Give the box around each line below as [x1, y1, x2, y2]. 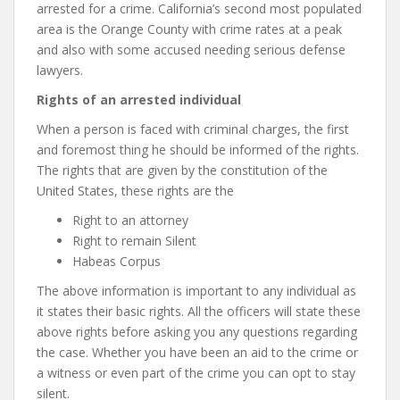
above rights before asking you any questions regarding [37, 323, 357, 340]
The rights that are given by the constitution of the [37, 162, 328, 179]
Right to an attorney [72, 212, 188, 229]
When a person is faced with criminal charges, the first [37, 121, 349, 137]
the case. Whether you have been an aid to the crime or [37, 344, 358, 361]
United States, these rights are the [37, 182, 234, 199]
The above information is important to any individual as [37, 282, 356, 299]
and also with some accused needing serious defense [37, 41, 346, 58]
